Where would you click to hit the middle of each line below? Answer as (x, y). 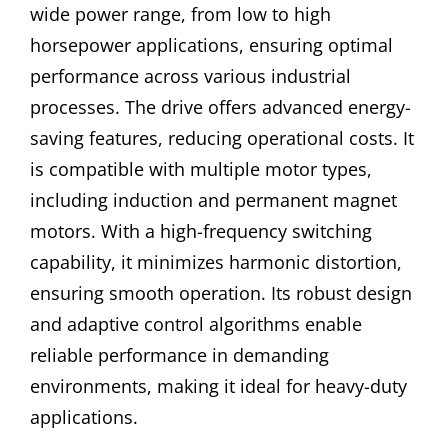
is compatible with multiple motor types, (201, 169)
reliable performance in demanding (179, 355)
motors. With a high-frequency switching (201, 231)
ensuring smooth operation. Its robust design (221, 293)
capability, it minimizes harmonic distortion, (216, 262)
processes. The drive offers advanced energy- (220, 107)
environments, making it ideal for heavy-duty (218, 386)
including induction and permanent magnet (213, 200)
